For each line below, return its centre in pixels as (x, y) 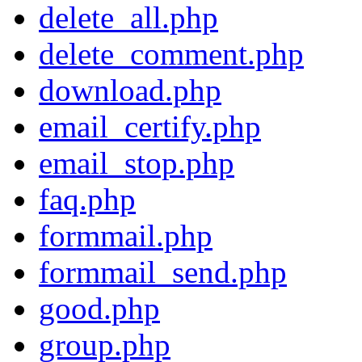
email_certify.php (150, 127)
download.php (130, 90)
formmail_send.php (163, 272)
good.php (99, 309)
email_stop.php (137, 163)
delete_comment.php (171, 54)
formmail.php (126, 236)
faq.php (87, 200)
